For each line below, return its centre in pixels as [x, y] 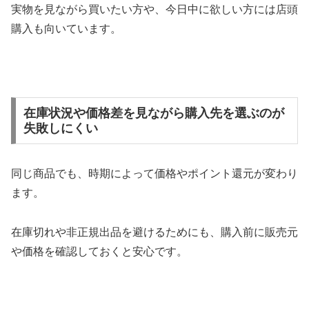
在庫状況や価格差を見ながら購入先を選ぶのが [153, 113]
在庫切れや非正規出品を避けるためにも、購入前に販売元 [154, 232]
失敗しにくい [60, 129]
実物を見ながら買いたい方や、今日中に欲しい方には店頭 [154, 9]
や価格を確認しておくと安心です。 [99, 251]
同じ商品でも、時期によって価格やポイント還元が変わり [154, 174]
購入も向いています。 [66, 28]
